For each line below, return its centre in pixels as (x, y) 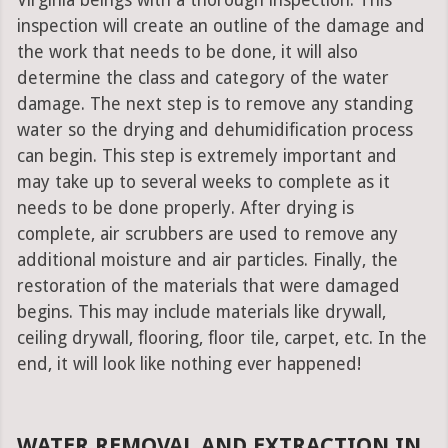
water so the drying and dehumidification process (214, 130)
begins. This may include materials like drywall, (201, 312)
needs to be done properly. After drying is (185, 208)
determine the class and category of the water (202, 78)
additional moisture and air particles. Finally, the (207, 260)
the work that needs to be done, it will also (187, 52)
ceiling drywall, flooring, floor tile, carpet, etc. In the (221, 338)
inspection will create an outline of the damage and (220, 26)
